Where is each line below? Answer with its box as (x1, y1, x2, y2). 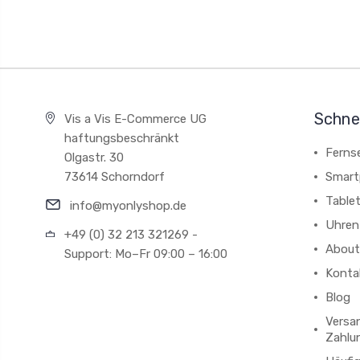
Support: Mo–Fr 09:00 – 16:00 (64, 247, 228, 261)
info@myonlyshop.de (70, 198, 186, 213)
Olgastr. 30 (64, 150, 125, 165)
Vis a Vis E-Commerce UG (64, 112, 207, 126)
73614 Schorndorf (64, 170, 166, 184)
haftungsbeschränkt (64, 131, 180, 145)
